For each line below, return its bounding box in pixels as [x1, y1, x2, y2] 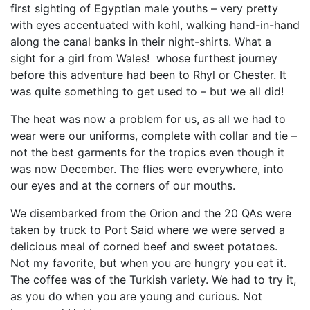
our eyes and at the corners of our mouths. [10, 179, 235, 192]
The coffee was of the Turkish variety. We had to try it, [10, 273, 296, 286]
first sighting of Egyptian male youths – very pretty [10, 1, 278, 15]
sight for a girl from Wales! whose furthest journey [10, 51, 277, 65]
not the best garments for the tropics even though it [10, 145, 284, 159]
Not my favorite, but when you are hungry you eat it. [10, 256, 286, 270]
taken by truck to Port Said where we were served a [10, 223, 285, 237]
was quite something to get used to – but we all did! [10, 84, 284, 98]
